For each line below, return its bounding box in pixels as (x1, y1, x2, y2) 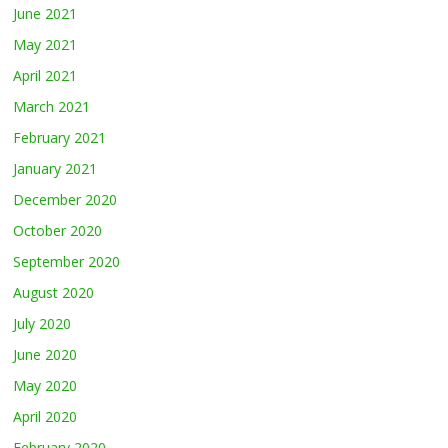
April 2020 (13, 406, 78, 426)
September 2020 (13, 251, 121, 271)
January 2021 (13, 158, 98, 178)
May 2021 (13, 34, 78, 54)
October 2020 (13, 220, 103, 240)
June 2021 (13, 3, 78, 23)
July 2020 (13, 313, 72, 333)
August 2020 (13, 282, 95, 302)
